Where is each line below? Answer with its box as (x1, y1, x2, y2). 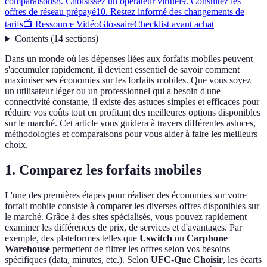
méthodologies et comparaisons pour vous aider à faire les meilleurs (5, 129, 257, 139)
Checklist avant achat (134, 19, 214, 30)
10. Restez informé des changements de (96, 7, 244, 17)
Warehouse (5, 244, 50, 254)
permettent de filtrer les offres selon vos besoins (50, 244, 230, 254)
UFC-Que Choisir (151, 254, 223, 265)
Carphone (187, 233, 228, 244)
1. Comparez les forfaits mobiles (5, 162, 201, 178)
